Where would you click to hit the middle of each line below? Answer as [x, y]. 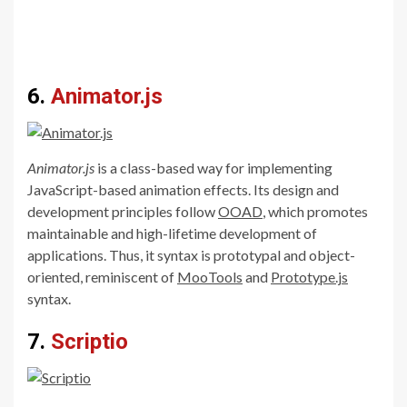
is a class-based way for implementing [213, 167]
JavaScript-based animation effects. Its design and [183, 189]
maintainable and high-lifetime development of [172, 233]
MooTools [210, 276]
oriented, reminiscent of [102, 276]
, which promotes [315, 211]
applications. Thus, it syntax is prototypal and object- [191, 254]
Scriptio [89, 341]
